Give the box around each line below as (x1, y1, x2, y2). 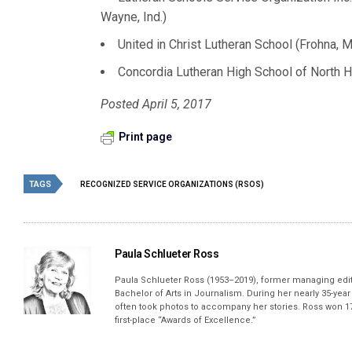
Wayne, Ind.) (101, 9, 167, 24)
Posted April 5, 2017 (101, 97, 212, 112)
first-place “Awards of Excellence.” (115, 315, 257, 325)
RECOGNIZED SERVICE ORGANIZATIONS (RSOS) (80, 180, 264, 189)
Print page (119, 130, 172, 143)
